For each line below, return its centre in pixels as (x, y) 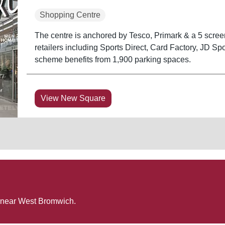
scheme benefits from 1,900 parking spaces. (113, 59)
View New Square (73, 98)
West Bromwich (46, 201)
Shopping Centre (70, 15)
